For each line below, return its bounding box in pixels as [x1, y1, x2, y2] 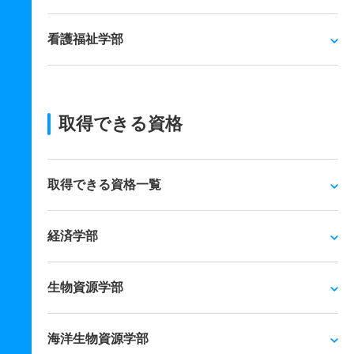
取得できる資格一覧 [47, 178, 161, 191]
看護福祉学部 [47, 32, 123, 46]
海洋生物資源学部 [47, 332, 149, 345]
